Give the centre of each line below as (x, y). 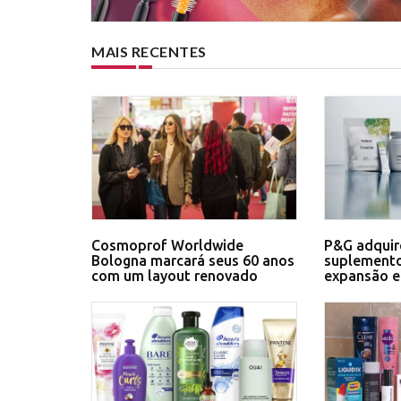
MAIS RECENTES (149, 51)
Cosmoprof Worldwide (167, 245)
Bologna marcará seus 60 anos (193, 260)
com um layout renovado (175, 275)
